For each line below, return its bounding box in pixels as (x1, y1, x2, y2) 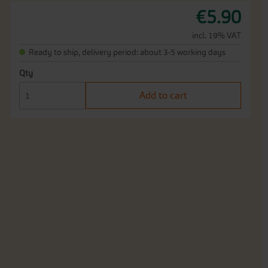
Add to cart (139, 89, 187, 101)
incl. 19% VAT (191, 31, 241, 41)
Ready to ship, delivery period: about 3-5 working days (28, 47, 226, 57)
